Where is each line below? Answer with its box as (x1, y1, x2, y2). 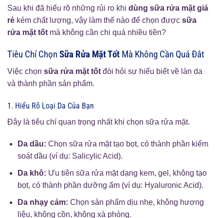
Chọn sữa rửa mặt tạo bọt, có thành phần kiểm (46, 140, 208, 148)
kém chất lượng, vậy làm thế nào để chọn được (15, 16, 182, 25)
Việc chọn (7, 67, 44, 75)
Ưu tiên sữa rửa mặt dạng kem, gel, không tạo (46, 168, 207, 177)
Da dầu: (17, 140, 46, 148)
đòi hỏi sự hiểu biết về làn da (101, 67, 202, 75)
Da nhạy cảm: (17, 198, 68, 206)
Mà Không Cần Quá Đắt (120, 49, 204, 60)
